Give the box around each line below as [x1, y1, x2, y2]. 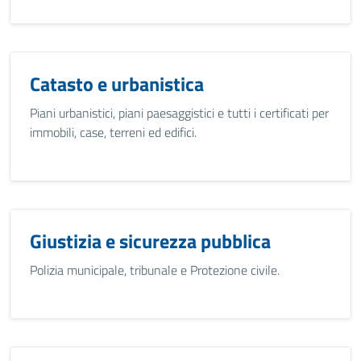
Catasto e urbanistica [30, 69, 204, 98]
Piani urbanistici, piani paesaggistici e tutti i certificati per [30, 103, 329, 122]
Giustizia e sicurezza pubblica [30, 226, 271, 255]
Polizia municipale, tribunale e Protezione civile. [30, 260, 280, 280]
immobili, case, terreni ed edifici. [30, 122, 197, 142]
